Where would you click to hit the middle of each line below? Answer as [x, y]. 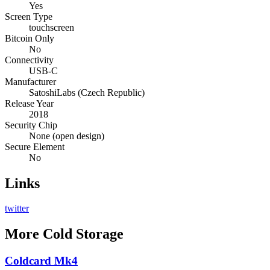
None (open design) [67, 136]
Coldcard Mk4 [41, 261]
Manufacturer [30, 81]
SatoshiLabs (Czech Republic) [87, 92]
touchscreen [52, 27]
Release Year [29, 103]
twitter [17, 209]
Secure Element [35, 146]
